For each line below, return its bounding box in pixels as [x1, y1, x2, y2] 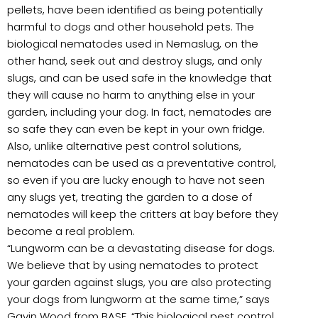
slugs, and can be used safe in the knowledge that [7, 70, 272, 85]
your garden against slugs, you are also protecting [7, 274, 271, 290]
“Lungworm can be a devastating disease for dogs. [7, 240, 275, 256]
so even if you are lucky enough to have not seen [7, 172, 265, 187]
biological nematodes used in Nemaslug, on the [7, 35, 258, 51]
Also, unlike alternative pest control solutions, [7, 138, 241, 153]
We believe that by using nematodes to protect [7, 257, 258, 273]
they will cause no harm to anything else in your [7, 87, 255, 102]
